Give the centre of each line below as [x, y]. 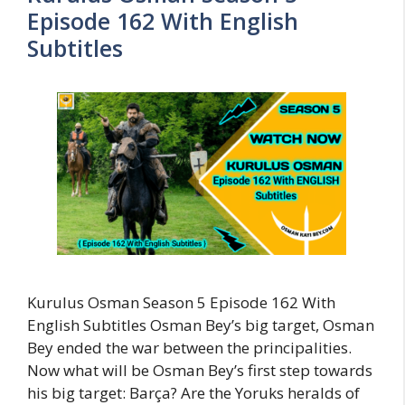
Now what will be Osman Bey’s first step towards [200, 370]
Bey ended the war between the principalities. [189, 347]
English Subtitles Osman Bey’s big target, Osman [201, 325]
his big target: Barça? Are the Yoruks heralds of [193, 392]
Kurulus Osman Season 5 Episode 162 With [181, 302]
